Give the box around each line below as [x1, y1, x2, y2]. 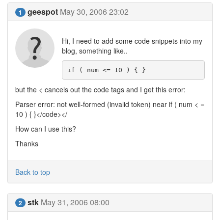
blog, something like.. [62, 46, 128, 55]
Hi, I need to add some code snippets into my [62, 36, 202, 46]
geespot [27, 6, 58, 17]
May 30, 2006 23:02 [60, 6, 129, 17]
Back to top [15, 167, 50, 177]
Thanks [15, 138, 38, 148]
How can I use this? [15, 124, 76, 134]
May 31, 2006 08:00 [41, 196, 110, 208]
